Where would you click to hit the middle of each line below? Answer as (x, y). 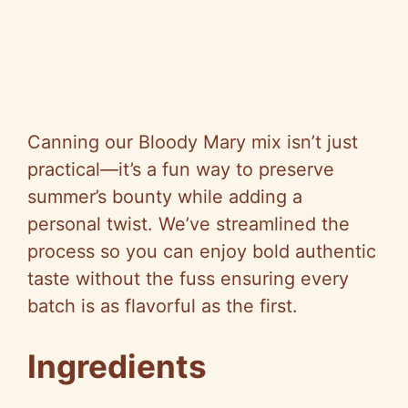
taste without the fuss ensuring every (188, 278)
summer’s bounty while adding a (165, 196)
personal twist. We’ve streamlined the (189, 224)
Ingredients (117, 366)
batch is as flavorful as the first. (163, 306)
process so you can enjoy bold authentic (202, 251)
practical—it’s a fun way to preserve (181, 169)
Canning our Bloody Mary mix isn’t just (193, 142)
